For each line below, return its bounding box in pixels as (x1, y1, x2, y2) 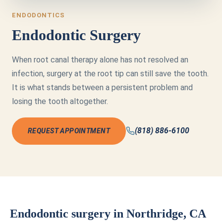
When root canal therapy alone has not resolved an (12, 55, 188, 64)
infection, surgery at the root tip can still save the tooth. (12, 68, 209, 78)
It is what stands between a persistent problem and (12, 82, 193, 92)
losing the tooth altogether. (12, 96, 108, 106)
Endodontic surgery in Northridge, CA (10, 207, 206, 220)
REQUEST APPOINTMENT (28, 126, 110, 135)
